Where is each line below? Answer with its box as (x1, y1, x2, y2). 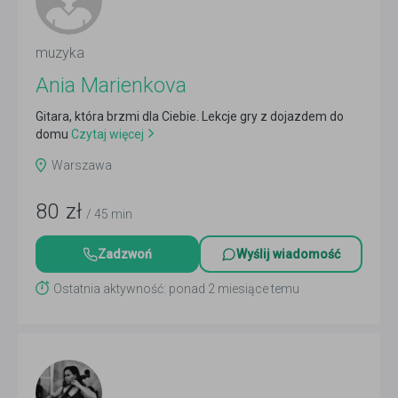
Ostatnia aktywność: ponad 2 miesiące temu (53, 282, 299, 296)
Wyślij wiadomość (236, 247, 340, 261)
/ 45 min (86, 207, 132, 221)
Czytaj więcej (68, 127, 144, 141)
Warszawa (52, 158, 112, 172)
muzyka (36, 44, 84, 61)
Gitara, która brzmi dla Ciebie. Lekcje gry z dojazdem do (36, 109, 344, 123)
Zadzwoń (98, 247, 152, 261)
